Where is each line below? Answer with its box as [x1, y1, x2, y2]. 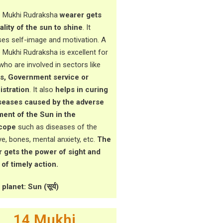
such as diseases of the [16, 122, 97, 132]
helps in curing [55, 85, 108, 95]
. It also [29, 85, 55, 95]
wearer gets [60, 10, 102, 20]
